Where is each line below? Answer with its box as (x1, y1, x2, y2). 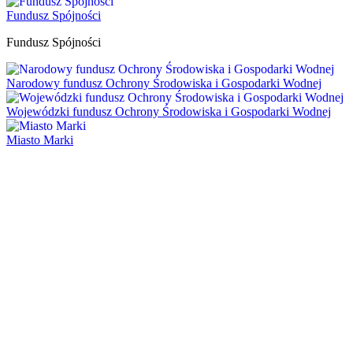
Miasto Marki (6, 133, 73, 147)
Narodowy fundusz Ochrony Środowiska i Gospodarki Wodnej (6, 76, 321, 91)
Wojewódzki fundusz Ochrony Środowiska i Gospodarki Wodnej (6, 105, 331, 119)
